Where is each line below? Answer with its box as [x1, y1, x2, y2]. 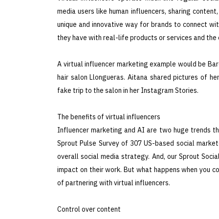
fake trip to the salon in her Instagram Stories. [57, 86, 198, 95]
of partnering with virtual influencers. [57, 178, 170, 187]
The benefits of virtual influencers [57, 112, 160, 121]
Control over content [57, 204, 121, 214]
